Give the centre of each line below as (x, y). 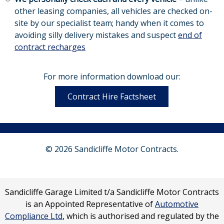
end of (190, 35)
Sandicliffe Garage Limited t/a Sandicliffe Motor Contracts (112, 192)
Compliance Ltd (33, 216)
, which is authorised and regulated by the (140, 216)
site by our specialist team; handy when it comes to (109, 23)
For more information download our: (112, 77)
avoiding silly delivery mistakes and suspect (96, 35)
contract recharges (50, 47)
